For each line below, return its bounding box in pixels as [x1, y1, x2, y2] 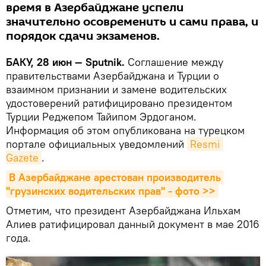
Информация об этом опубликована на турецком [6, 123, 245, 138]
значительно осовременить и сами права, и [6, 14, 258, 31]
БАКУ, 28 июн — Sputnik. [6, 55, 125, 69]
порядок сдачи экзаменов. [6, 28, 160, 45]
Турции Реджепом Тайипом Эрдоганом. [6, 110, 197, 124]
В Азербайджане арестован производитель [9, 170, 221, 185]
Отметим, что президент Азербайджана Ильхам [6, 204, 240, 218]
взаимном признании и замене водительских [6, 83, 227, 97]
